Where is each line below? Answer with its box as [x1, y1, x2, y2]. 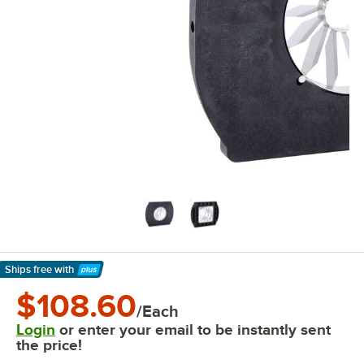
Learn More [4, 271, 77, 287]
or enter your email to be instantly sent [55, 321, 331, 338]
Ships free [5, 263, 52, 275]
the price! [16, 336, 82, 353]
